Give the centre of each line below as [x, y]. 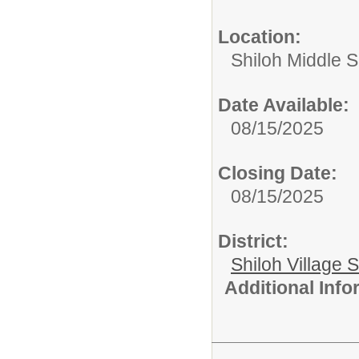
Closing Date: [278, 173]
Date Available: [284, 105]
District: [253, 241]
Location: [260, 36]
